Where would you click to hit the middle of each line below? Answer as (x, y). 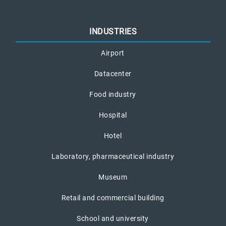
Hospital (113, 115)
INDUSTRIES (113, 32)
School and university (113, 219)
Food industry (113, 95)
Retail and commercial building (113, 198)
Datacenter (113, 74)
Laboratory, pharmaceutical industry (113, 157)
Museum (113, 177)
